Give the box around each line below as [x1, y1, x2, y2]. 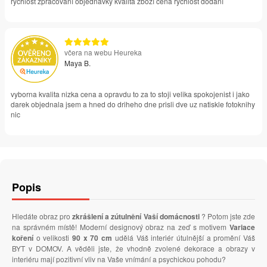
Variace [229, 222, 255, 233]
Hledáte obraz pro [12, 211, 73, 222]
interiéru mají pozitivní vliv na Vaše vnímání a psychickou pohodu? [12, 254, 226, 265]
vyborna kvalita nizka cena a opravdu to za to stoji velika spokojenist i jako [11, 89, 250, 100]
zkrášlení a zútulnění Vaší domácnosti [72, 211, 200, 222]
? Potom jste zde [199, 211, 256, 222]
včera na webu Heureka [64, 47, 142, 58]
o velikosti [33, 232, 73, 243]
